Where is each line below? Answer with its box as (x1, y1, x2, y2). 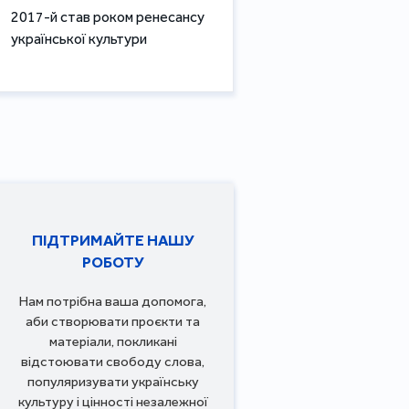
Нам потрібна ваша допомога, (19, 292, 206, 309)
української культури (11, 29, 147, 47)
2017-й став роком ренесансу (11, 7, 204, 26)
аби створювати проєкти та (26, 312, 200, 330)
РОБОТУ (81, 252, 144, 271)
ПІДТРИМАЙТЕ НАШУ (31, 230, 194, 249)
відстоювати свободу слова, (21, 352, 204, 370)
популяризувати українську (26, 372, 199, 390)
